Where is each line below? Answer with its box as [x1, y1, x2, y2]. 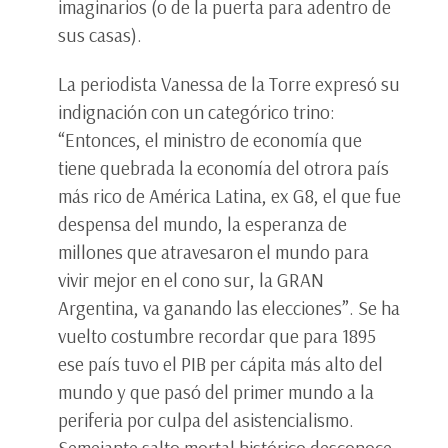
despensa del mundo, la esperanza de [58, 212, 347, 237]
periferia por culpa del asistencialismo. [58, 408, 354, 433]
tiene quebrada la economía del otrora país [58, 156, 389, 181]
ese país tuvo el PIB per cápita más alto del [58, 352, 383, 377]
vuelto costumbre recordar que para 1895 [58, 324, 376, 349]
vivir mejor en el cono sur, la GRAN [58, 268, 324, 293]
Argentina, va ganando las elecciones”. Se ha [58, 296, 400, 321]
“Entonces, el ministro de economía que [58, 128, 362, 153]
